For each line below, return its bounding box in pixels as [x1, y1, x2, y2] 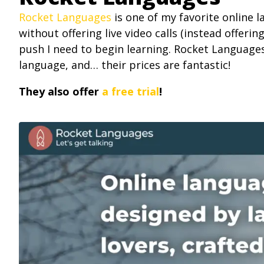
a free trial [102, 84, 159, 99]
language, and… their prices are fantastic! [19, 58, 230, 72]
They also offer [19, 84, 102, 99]
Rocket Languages [19, 10, 111, 25]
